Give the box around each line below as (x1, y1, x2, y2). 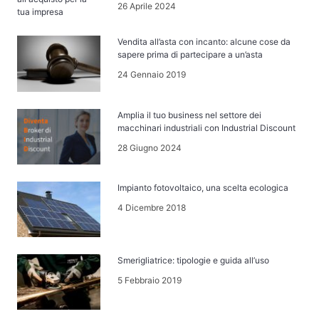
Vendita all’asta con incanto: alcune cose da (117, 36, 291, 48)
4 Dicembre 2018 (117, 202, 187, 213)
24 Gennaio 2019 (117, 69, 187, 80)
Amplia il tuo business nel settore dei (117, 109, 262, 120)
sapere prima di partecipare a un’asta (117, 49, 263, 61)
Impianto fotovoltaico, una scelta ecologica (117, 182, 289, 193)
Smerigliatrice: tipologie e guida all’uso (117, 254, 270, 266)
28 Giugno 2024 (117, 142, 182, 153)
